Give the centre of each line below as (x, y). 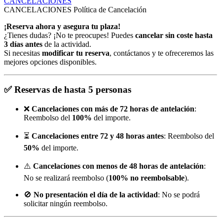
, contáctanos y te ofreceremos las (162, 53)
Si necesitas (23, 53)
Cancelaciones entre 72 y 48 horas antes (98, 136)
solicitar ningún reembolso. (66, 204)
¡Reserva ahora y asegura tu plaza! (62, 26)
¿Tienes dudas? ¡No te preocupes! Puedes (70, 35)
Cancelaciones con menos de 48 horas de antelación (118, 166)
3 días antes (23, 44)
